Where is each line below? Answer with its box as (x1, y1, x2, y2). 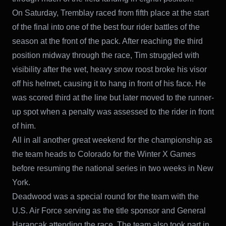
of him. (12, 121, 36, 130)
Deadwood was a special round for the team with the (12, 192, 199, 201)
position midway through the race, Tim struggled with (12, 50, 199, 60)
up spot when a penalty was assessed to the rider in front (12, 107, 214, 116)
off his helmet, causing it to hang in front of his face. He (12, 79, 206, 88)
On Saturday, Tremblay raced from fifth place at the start (12, 8, 209, 17)
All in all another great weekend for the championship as (12, 135, 212, 144)
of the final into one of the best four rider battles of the (12, 22, 200, 31)
